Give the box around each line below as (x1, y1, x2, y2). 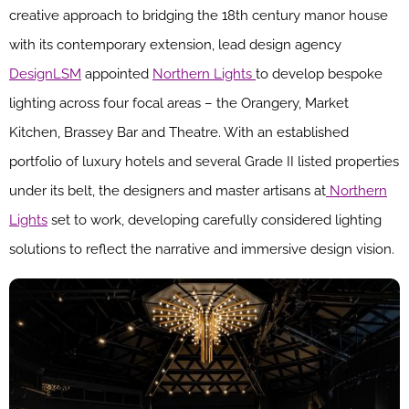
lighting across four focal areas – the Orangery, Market (9, 95, 349, 112)
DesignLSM (9, 66, 81, 83)
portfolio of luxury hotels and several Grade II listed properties (9, 153, 399, 171)
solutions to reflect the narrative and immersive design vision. (9, 241, 394, 258)
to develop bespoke (256, 66, 383, 83)
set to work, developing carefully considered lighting (47, 212, 382, 229)
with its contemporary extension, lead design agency (9, 37, 341, 54)
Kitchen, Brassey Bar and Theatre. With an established (9, 124, 349, 142)
